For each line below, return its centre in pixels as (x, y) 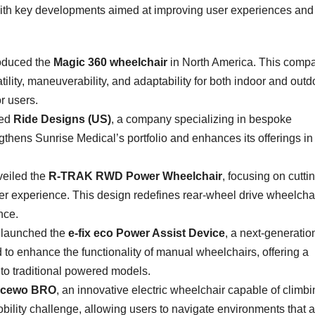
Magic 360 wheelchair (110, 62)
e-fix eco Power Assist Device (147, 233)
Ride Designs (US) (62, 119)
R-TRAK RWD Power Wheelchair (135, 176)
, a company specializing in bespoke (201, 119)
